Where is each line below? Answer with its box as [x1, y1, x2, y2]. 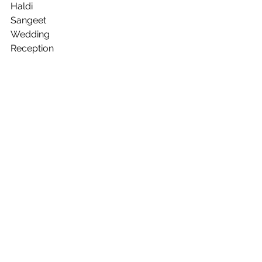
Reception [11, 43, 54, 54]
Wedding [11, 29, 50, 40]
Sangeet [11, 15, 46, 26]
